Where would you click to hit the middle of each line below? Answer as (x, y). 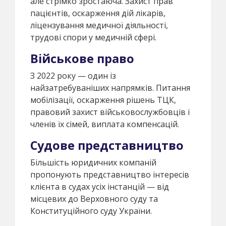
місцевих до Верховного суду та (94, 199)
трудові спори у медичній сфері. (93, 37)
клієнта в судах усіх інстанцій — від (100, 186)
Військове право (82, 58)
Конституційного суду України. (91, 211)
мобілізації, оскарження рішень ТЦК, (103, 100)
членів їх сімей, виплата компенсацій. (105, 124)
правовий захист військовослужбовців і (110, 112)
